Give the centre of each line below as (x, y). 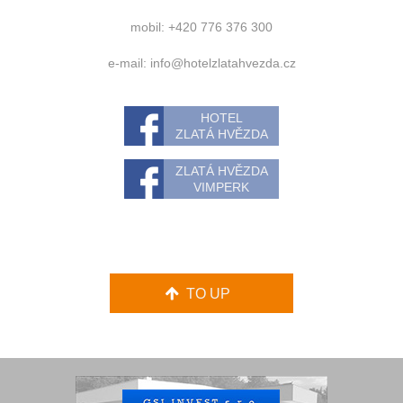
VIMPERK (221, 188)
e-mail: (129, 63)
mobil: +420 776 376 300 (201, 27)
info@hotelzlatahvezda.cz (223, 63)
